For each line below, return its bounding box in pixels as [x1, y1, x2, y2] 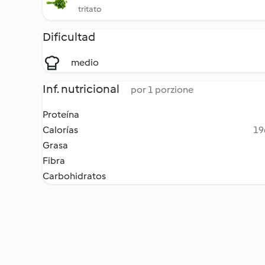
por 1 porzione [131, 84, 193, 95]
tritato [78, 4, 102, 14]
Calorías [43, 124, 78, 135]
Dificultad [43, 30, 95, 44]
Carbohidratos [43, 170, 106, 182]
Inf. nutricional [43, 82, 121, 96]
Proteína [43, 109, 79, 120]
